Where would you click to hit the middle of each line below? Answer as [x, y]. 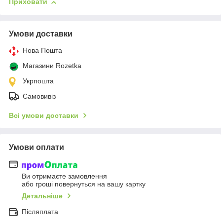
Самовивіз [39, 96]
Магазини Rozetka [52, 66]
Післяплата [40, 211]
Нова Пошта [42, 51]
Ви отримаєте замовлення [64, 176]
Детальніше [42, 196]
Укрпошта [38, 81]
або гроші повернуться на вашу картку [84, 184]
